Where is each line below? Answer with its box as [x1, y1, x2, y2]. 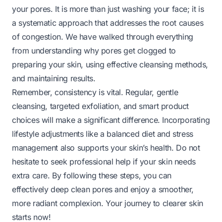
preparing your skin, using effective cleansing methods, [12, 59, 209, 69]
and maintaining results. [12, 73, 96, 83]
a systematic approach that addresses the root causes [12, 17, 204, 28]
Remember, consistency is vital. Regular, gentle [12, 87, 178, 97]
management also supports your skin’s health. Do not [12, 142, 200, 153]
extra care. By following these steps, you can [12, 170, 172, 180]
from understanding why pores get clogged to [12, 45, 176, 55]
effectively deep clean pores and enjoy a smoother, [12, 184, 194, 194]
